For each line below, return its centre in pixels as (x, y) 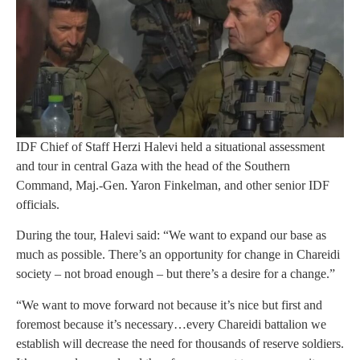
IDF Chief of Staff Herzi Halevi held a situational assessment (170, 146)
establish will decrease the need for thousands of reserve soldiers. (180, 343)
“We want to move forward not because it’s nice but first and (169, 305)
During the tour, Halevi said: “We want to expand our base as (171, 235)
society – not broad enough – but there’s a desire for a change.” (176, 274)
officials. (38, 204)
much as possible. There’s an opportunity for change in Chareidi (178, 255)
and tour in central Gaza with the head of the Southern (153, 166)
